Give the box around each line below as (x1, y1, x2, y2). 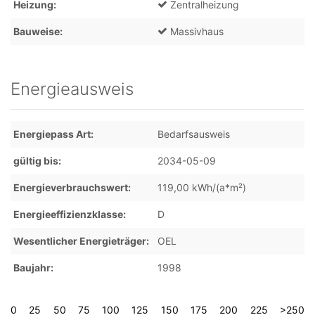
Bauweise (13, 25, 60, 37)
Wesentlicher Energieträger (13, 235, 146, 247)
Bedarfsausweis (157, 128, 230, 140)
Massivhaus (170, 25, 224, 37)
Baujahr (13, 262, 51, 274)
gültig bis (13, 155, 58, 167)
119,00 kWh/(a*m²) (157, 181, 246, 193)
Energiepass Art (13, 128, 91, 140)
